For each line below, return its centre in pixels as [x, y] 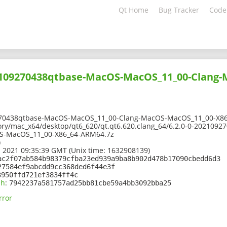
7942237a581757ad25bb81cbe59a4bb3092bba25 [90, 183]
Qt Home [134, 10]
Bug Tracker [179, 10]
